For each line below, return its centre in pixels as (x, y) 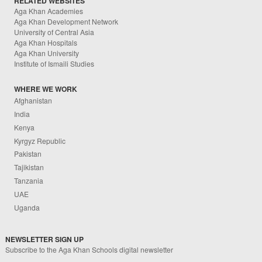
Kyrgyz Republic (40, 140)
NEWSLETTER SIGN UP (45, 239)
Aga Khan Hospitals (46, 43)
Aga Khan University (47, 53)
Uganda (27, 207)
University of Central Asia (54, 32)
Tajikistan (29, 167)
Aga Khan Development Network (66, 22)
